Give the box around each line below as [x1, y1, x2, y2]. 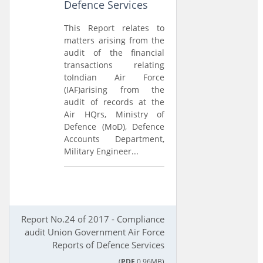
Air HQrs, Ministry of [64, 109, 165, 120]
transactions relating [64, 59, 165, 70]
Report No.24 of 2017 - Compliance [21, 213, 165, 225]
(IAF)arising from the [64, 84, 165, 95]
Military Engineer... [64, 146, 139, 157]
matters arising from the [64, 35, 165, 46]
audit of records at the [64, 96, 165, 107]
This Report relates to [64, 22, 165, 33]
